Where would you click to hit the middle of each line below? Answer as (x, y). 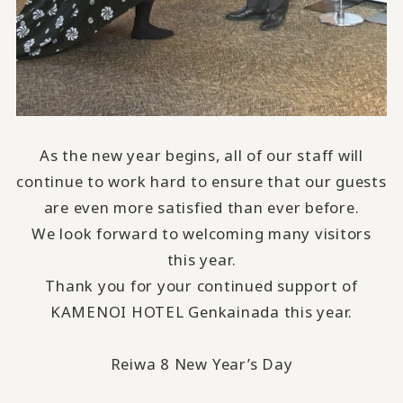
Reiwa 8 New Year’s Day (201, 364)
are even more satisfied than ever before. (201, 208)
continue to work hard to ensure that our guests (201, 182)
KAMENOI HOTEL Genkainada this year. (201, 312)
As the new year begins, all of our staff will (201, 156)
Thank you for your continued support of (201, 286)
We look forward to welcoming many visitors (201, 234)
